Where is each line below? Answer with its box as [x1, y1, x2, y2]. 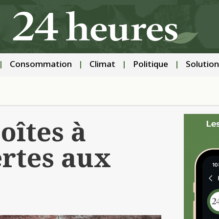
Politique [132, 59, 168, 71]
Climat [89, 59, 115, 71]
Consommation [9, 59, 72, 71]
